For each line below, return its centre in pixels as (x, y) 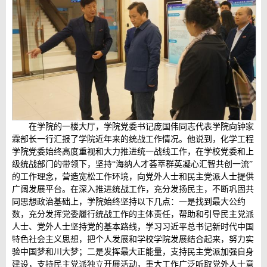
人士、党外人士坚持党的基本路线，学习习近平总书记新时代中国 (133, 227)
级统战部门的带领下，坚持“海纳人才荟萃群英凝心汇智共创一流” (132, 164)
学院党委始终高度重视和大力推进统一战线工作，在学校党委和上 (133, 152)
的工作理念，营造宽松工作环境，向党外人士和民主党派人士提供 (133, 177)
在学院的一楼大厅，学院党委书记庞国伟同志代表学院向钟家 (141, 127)
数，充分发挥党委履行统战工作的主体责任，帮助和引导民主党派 (133, 215)
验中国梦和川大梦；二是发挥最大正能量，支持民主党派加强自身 (133, 252)
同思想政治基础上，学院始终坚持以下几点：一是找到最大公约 (129, 202)
